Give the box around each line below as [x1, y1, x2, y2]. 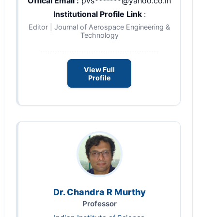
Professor [82, 199, 117, 208]
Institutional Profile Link [53, 9, 144, 19]
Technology [80, 31, 119, 40]
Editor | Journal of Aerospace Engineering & [29, 23, 170, 31]
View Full [84, 65, 115, 74]
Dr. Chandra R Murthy [53, 186, 146, 197]
